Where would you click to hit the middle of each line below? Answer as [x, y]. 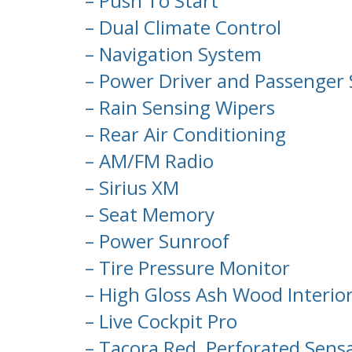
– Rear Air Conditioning [183, 134]
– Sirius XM [130, 188]
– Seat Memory [147, 214]
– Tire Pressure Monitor [185, 268]
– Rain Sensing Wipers [178, 108]
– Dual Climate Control [181, 27]
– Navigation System [171, 54]
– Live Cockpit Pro [159, 321]
